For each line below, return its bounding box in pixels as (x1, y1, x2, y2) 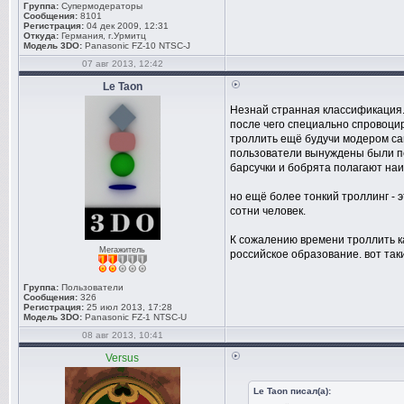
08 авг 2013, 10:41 (81, 330, 163, 340)
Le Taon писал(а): (253, 386, 331, 396)
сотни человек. (230, 205, 306, 217)
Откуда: (23, 31, 59, 41)
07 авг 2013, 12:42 (81, 59, 163, 69)
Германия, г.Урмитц (59, 31, 146, 41)
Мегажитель (99, 245, 145, 254)
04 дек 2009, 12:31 (84, 21, 169, 31)
